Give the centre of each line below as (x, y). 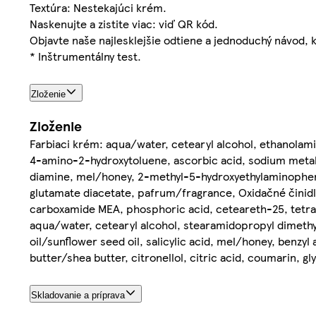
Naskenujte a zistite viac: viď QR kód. (124, 24)
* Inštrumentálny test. (85, 56)
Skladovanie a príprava (78, 296)
